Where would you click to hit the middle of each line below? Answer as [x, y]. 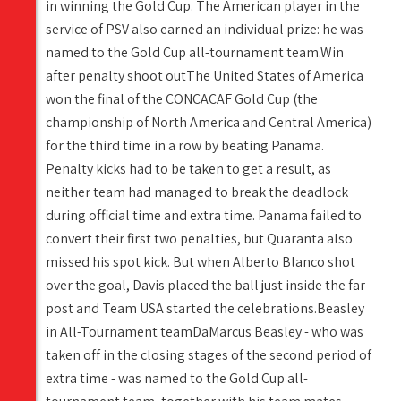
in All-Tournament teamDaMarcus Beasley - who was [205, 332]
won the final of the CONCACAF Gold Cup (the [182, 99]
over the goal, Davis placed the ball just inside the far [205, 286]
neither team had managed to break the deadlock [197, 192]
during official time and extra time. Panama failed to [204, 216]
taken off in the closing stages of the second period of [209, 355]
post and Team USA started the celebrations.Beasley [205, 309]
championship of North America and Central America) [209, 123]
